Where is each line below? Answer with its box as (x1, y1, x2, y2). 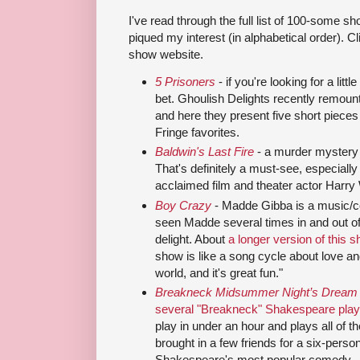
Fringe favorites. (155, 125, 239, 140)
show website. (129, 47, 203, 61)
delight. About (155, 231, 228, 246)
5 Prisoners (155, 75, 215, 89)
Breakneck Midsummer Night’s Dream (155, 284, 358, 299)
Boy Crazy (155, 198, 211, 212)
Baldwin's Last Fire (155, 145, 254, 159)
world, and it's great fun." (155, 265, 283, 280)
